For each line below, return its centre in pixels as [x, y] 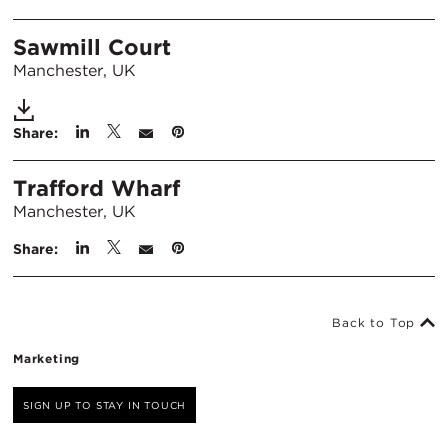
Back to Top [376, 323]
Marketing [47, 359]
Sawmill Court [92, 47]
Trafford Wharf [96, 188]
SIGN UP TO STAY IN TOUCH [105, 404]
